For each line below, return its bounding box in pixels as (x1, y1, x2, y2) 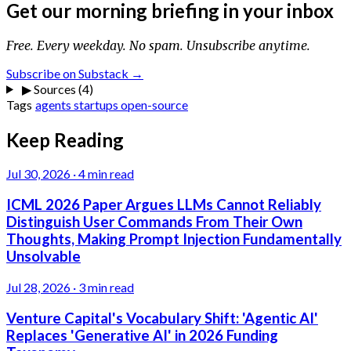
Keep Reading (6, 128, 124, 151)
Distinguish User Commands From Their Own (6, 213, 302, 231)
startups (74, 96, 121, 112)
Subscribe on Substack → (6, 65, 143, 81)
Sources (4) (31, 81, 93, 96)
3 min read (78, 279, 134, 295)
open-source (121, 96, 188, 112)
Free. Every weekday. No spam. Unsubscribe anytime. (6, 37, 310, 53)
